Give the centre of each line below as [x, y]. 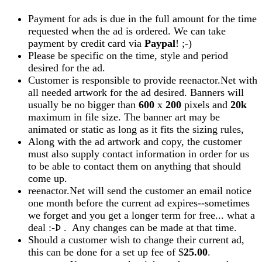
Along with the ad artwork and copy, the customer [135, 141]
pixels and [206, 104]
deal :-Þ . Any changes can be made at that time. [132, 227]
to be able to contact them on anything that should [135, 166]
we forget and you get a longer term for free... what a [142, 215]
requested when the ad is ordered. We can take [127, 31]
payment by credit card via [86, 43]
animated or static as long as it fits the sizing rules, [136, 129]
